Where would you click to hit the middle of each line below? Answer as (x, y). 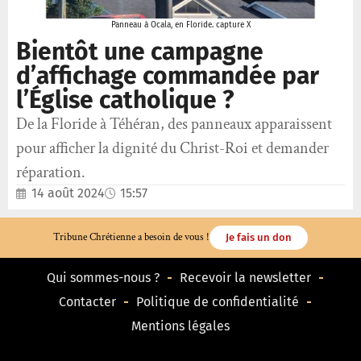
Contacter (87, 301)
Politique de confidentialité (217, 301)
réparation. (51, 172)
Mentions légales (180, 326)
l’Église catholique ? (125, 100)
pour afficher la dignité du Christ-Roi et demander (172, 148)
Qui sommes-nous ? (103, 277)
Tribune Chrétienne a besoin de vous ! (131, 237)
